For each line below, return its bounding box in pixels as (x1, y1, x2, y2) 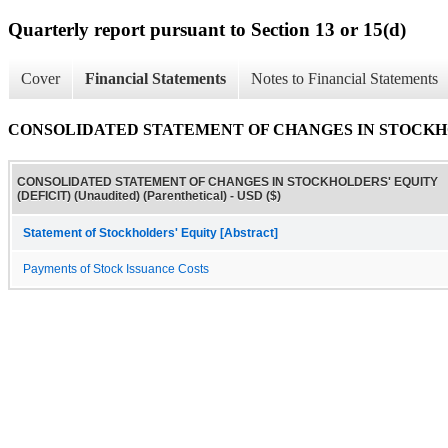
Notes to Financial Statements (251, 70, 438, 88)
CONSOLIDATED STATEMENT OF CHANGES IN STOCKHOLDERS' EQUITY (17, 174, 438, 189)
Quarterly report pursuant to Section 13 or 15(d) (8, 18, 406, 40)
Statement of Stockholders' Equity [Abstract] (23, 226, 278, 239)
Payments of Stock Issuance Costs (23, 262, 209, 275)
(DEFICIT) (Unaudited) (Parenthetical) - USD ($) (17, 188, 281, 203)
